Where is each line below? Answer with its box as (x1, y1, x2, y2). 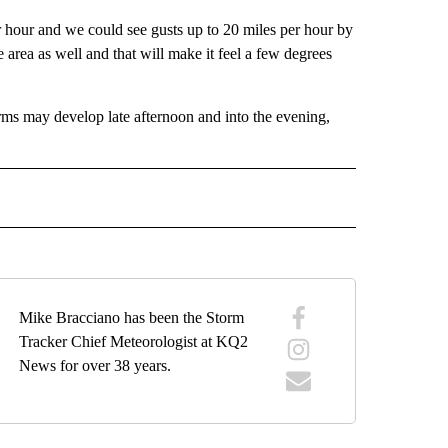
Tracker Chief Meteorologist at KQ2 (19, 332, 249, 350)
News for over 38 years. (19, 356, 172, 374)
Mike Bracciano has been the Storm (19, 308, 245, 326)
